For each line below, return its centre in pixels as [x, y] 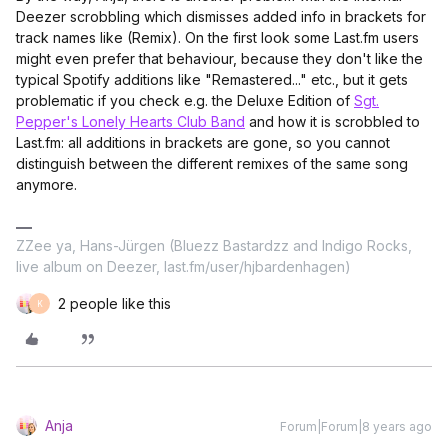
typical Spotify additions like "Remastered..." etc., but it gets [212, 79]
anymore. [46, 184]
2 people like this [114, 303]
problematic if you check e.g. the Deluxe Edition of [185, 100]
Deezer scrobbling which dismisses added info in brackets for [221, 16]
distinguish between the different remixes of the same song [212, 163]
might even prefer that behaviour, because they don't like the [219, 58]
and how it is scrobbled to [332, 121]
